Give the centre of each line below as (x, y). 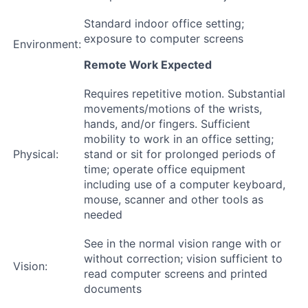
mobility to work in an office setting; (179, 139)
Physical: (36, 154)
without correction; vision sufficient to (183, 259)
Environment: (47, 44)
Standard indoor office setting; (164, 24)
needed (103, 215)
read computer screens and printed (176, 274)
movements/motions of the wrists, (173, 109)
